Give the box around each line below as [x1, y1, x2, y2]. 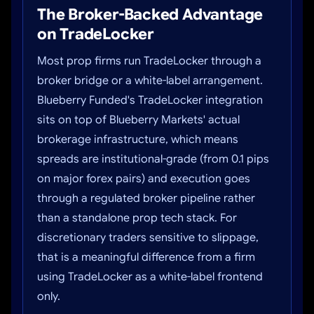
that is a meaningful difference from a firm [37, 250, 255, 264]
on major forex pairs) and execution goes [37, 172, 250, 186]
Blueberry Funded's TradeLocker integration [37, 93, 263, 107]
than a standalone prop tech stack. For [37, 211, 237, 225]
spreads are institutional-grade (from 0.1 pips [37, 152, 269, 166]
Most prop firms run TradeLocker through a [37, 54, 261, 68]
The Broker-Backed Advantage [37, 5, 264, 24]
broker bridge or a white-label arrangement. [37, 74, 263, 88]
